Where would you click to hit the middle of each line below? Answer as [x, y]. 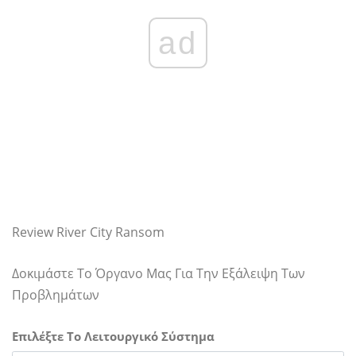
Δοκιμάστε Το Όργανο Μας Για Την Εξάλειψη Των [159, 273]
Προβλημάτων [56, 295]
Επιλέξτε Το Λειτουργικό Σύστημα [113, 336]
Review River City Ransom [88, 232]
